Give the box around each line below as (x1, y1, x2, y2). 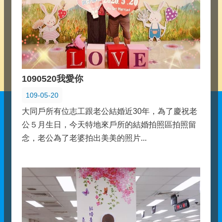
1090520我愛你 (22, 73, 83, 84)
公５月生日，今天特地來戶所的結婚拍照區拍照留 (22, 120, 196, 129)
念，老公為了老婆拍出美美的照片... (22, 133, 147, 142)
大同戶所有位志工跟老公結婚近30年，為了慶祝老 (22, 107, 197, 115)
